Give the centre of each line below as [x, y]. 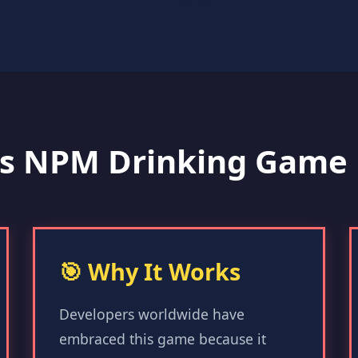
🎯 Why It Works [149, 271]
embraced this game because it [162, 339]
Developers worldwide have [151, 314]
